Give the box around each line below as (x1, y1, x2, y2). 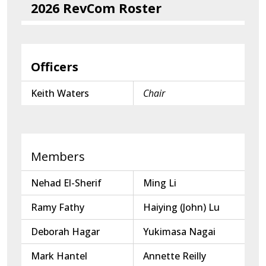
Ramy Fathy (31, 200, 84, 214)
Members (31, 148, 85, 164)
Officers (31, 58, 78, 75)
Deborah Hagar (31, 224, 100, 238)
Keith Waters (31, 86, 89, 100)
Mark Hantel (31, 249, 87, 262)
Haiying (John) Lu (143, 200, 220, 214)
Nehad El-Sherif (31, 176, 102, 189)
